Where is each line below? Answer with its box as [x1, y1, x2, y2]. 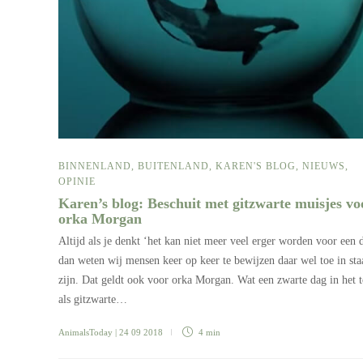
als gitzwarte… [58, 293, 127, 305]
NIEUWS [302, 160, 345, 172]
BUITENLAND [138, 160, 209, 172]
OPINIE [58, 175, 96, 187]
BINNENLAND [58, 160, 131, 172]
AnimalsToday [58, 327, 113, 337]
